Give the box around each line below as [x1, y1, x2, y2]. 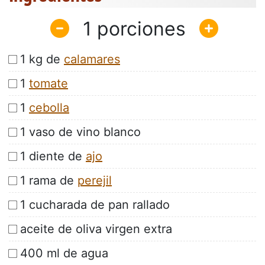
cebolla [29, 101, 69, 115]
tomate [29, 76, 68, 91]
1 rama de [20, 173, 77, 188]
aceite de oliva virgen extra [20, 222, 172, 237]
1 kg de [20, 52, 64, 67]
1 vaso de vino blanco [20, 125, 141, 140]
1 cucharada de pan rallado [20, 198, 170, 212]
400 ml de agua [20, 246, 108, 261]
